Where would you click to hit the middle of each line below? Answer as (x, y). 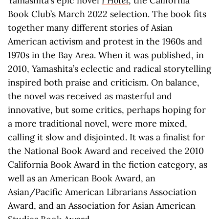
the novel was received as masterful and (90, 96)
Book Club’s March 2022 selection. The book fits (107, 14)
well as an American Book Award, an (82, 178)
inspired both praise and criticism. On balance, (104, 82)
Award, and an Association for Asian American (102, 206)
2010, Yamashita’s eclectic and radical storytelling (109, 69)
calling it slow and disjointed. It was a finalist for (106, 137)
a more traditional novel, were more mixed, (98, 123)
